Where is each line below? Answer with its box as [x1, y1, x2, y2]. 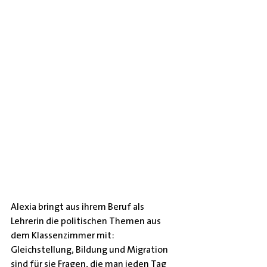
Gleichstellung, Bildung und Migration [11, 244, 170, 255]
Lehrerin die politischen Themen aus [11, 215, 163, 226]
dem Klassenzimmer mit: [11, 229, 116, 241]
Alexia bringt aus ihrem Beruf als [11, 201, 146, 212]
